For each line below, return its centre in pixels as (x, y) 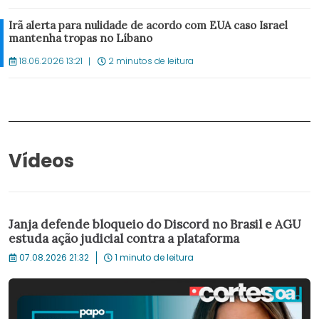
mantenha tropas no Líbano (80, 38)
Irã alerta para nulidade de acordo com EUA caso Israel (148, 25)
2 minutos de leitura (150, 61)
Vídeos (41, 161)
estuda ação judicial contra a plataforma (124, 239)
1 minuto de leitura (154, 257)
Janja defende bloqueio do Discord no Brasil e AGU (155, 224)
